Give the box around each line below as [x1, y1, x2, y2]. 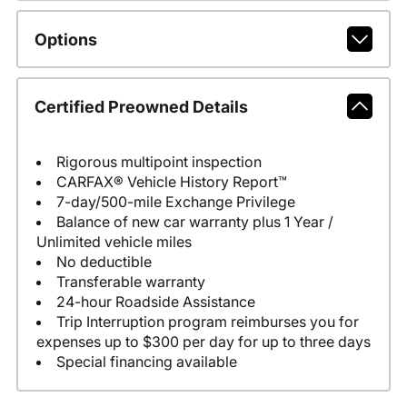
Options [34, 29, 97, 49]
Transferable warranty [55, 273, 205, 292]
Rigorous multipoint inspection [55, 153, 262, 172]
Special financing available [55, 352, 237, 372]
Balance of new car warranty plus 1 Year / [55, 213, 333, 232]
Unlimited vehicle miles [35, 233, 192, 252]
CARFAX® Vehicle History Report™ [55, 173, 287, 192]
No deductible [55, 253, 152, 272]
